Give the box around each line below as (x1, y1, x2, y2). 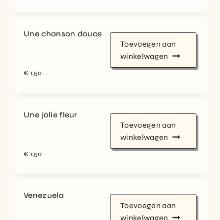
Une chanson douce (24, 29, 102, 39)
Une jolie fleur (24, 110, 78, 119)
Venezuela (24, 190, 64, 200)
